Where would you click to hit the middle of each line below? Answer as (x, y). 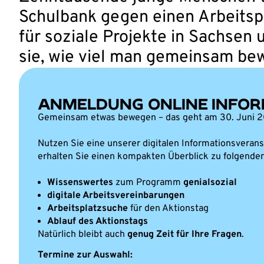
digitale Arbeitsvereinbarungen (116, 195)
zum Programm (148, 182)
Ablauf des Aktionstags (98, 221)
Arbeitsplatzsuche (88, 208)
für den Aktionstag (168, 208)
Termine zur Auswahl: (85, 255)
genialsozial (210, 182)
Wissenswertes (80, 182)
